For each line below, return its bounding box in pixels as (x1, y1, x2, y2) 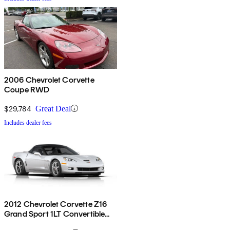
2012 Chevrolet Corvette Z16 (4, 199, 107, 209)
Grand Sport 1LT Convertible (4, 208, 105, 219)
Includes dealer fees (4, 119, 52, 126)
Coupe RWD (4, 84, 50, 94)
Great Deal (35, 104, 71, 113)
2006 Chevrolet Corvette (4, 74, 94, 85)
